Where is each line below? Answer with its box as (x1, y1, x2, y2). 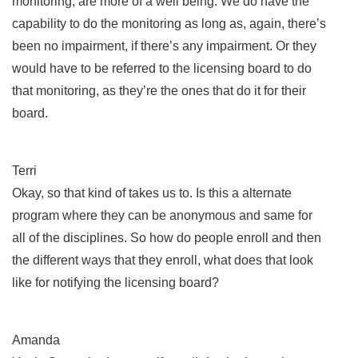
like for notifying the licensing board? (12, 275, 222, 289)
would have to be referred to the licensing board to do (12, 61, 312, 75)
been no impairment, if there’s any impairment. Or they (12, 38, 316, 53)
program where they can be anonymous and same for (12, 208, 312, 222)
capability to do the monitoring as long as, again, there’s (12, 16, 326, 30)
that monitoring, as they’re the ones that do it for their (12, 83, 306, 97)
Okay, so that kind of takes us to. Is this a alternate (12, 185, 292, 200)
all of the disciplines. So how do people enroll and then (12, 230, 321, 245)
